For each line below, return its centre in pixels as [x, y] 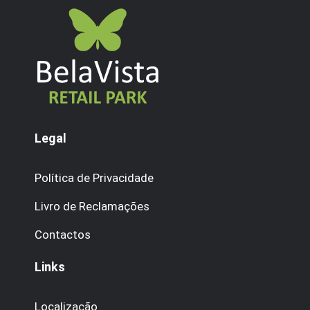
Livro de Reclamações [92, 206]
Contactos [63, 235]
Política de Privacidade [94, 178]
